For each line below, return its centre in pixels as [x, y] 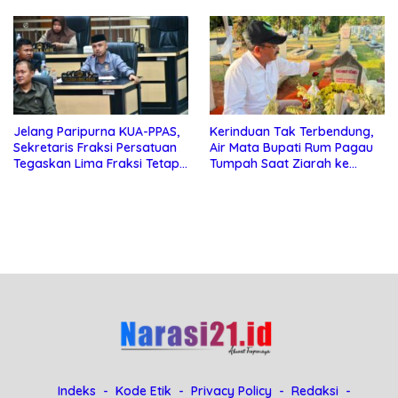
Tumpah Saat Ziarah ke [279, 163]
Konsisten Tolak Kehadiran [92, 179]
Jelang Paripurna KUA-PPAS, [96, 131]
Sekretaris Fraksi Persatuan [95, 147]
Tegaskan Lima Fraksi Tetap [96, 163]
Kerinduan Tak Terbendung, [291, 131]
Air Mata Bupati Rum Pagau [291, 147]
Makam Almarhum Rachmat [293, 179]
